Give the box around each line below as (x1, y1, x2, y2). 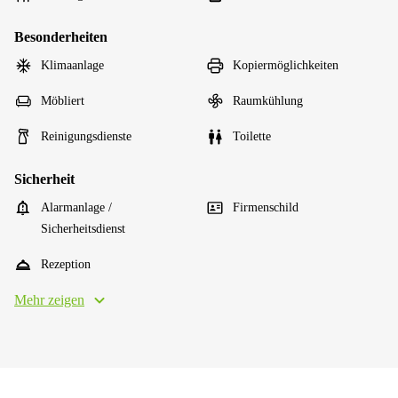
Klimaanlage (41, 58, 104, 72)
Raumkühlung (233, 93, 303, 107)
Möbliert (41, 93, 84, 107)
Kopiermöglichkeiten (233, 58, 338, 72)
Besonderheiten (14, 28, 107, 44)
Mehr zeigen (14, 291, 84, 307)
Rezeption (41, 257, 91, 271)
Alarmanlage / (41, 200, 112, 214)
